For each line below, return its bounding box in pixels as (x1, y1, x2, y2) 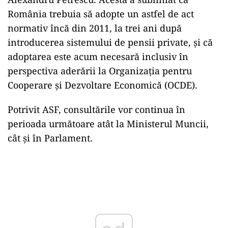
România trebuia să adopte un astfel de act (8, 7, 194, 20)
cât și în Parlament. (8, 131, 93, 144)
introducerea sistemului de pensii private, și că (8, 36, 213, 48)
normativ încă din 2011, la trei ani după (8, 21, 182, 34)
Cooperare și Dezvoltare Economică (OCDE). (8, 78, 197, 91)
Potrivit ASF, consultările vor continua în (8, 103, 185, 116)
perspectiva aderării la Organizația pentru (8, 64, 192, 77)
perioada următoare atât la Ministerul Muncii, (8, 117, 209, 130)
